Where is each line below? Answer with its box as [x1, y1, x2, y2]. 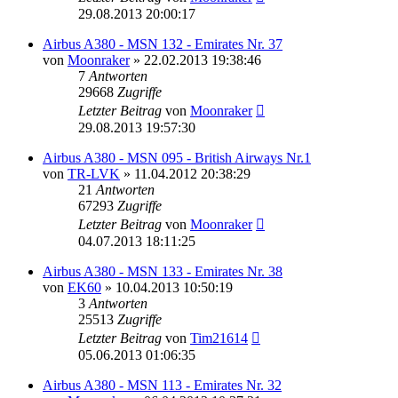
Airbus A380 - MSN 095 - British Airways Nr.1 [43, 149, 311, 165]
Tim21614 [190, 330, 248, 346]
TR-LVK [68, 165, 120, 181]
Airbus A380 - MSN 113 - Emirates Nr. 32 [43, 377, 282, 393]
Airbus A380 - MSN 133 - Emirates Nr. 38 [43, 263, 283, 279]
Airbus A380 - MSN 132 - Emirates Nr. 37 [43, 36, 283, 52]
